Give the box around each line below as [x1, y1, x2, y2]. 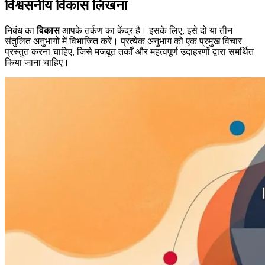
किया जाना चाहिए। [5, 57, 69, 68]
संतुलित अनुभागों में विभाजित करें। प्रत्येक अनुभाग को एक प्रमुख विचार [5, 36, 242, 47]
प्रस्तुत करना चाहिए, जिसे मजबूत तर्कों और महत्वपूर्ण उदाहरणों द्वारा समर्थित [5, 47, 254, 57]
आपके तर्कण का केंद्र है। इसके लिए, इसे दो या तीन [60, 25, 232, 36]
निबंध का [5, 25, 37, 36]
